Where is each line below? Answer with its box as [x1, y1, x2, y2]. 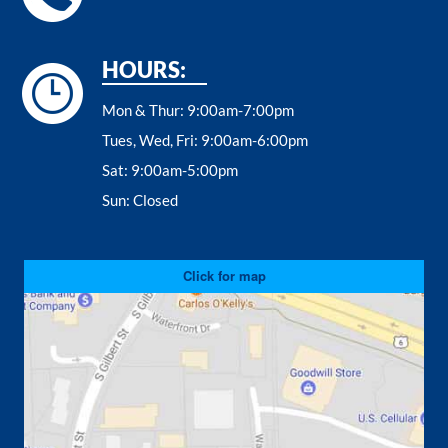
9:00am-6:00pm [201, 131, 309, 150]
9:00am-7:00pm [187, 101, 295, 120]
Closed [133, 191, 179, 210]
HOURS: [102, 56, 187, 84]
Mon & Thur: [102, 101, 188, 120]
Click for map [182, 266, 266, 286]
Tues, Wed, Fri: [102, 131, 202, 150]
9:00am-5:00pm [131, 161, 239, 180]
